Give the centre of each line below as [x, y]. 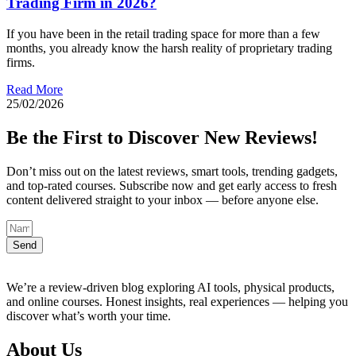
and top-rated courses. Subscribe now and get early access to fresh [172, 185]
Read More [35, 90]
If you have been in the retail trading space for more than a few [163, 34]
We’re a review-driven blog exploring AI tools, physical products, [170, 287]
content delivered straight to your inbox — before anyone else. [163, 199]
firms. [21, 63]
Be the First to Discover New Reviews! [162, 138]
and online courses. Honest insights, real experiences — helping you [177, 301]
